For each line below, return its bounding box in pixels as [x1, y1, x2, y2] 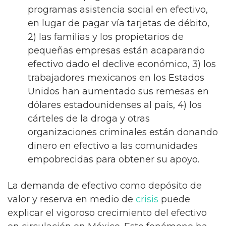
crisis [136, 194, 158, 205]
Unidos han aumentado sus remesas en [28, 85, 209, 97]
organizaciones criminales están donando [28, 126, 218, 138]
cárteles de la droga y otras [28, 112, 150, 124]
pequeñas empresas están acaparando [28, 44, 205, 56]
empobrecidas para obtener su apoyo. [28, 153, 199, 165]
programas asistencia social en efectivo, [28, 4, 208, 15]
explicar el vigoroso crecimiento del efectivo [8, 207, 207, 219]
